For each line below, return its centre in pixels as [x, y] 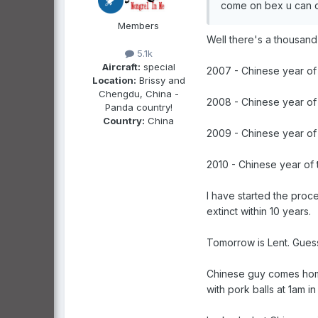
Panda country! [138, 107]
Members [138, 25]
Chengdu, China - [138, 93]
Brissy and [160, 80]
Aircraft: [121, 66]
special [158, 66]
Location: [114, 80]
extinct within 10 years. [259, 211]
